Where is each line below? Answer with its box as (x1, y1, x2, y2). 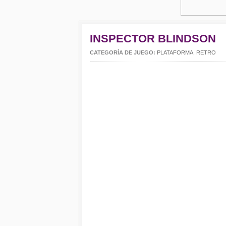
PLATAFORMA (157, 49, 193, 55)
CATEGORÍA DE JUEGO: (90, 49, 157, 55)
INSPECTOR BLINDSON (90, 32, 216, 45)
